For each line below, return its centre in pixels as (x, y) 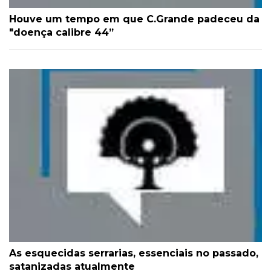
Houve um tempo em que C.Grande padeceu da (134, 19)
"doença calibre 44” (61, 32)
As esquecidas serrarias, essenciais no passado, (134, 253)
